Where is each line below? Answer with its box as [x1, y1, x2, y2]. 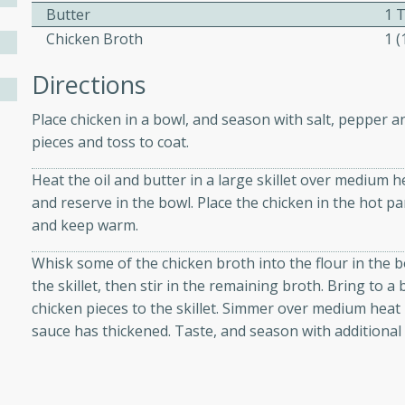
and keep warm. [32, 215, 139, 236]
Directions [32, 68, 146, 102]
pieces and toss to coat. [32, 132, 190, 153]
